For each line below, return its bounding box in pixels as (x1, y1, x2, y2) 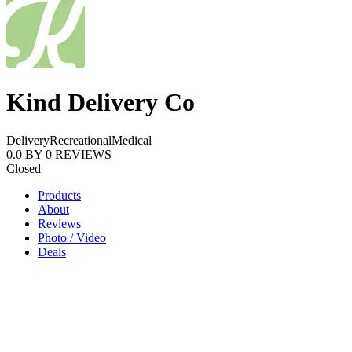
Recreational (49, 134, 112, 148)
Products (38, 189, 81, 203)
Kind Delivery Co (6, 88, 195, 116)
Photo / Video (38, 231, 106, 245)
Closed (6, 162, 41, 176)
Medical (112, 134, 152, 148)
